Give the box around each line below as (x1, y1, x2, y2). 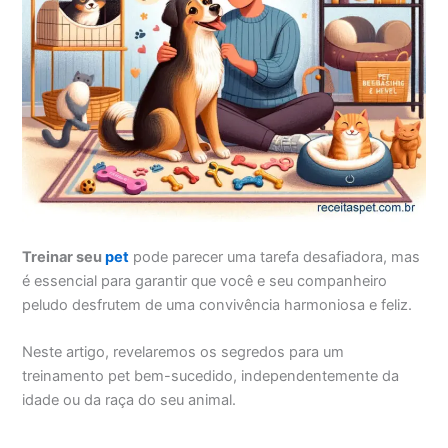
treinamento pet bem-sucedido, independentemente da (22, 367, 400, 386)
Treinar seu (22, 248, 106, 267)
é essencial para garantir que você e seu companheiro (22, 272, 388, 291)
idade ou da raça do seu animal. (22, 391, 237, 410)
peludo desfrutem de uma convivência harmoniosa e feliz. (22, 296, 413, 315)
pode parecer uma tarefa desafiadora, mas (129, 248, 421, 267)
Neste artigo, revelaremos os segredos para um (22, 343, 345, 362)
